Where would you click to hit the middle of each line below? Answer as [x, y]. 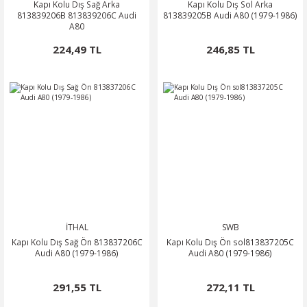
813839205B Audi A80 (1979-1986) [230, 15]
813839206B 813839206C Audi [77, 15]
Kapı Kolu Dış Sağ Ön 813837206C [77, 242]
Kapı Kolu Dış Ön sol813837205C [230, 242]
